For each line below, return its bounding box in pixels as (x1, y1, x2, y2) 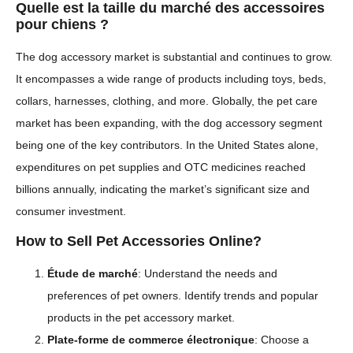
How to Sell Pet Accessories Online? (16, 233, 262, 250)
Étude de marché (47, 267, 138, 281)
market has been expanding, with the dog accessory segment (16, 117, 322, 130)
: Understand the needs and (138, 267, 277, 281)
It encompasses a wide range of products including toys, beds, (16, 72, 326, 86)
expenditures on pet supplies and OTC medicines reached (16, 161, 306, 174)
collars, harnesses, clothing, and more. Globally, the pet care (16, 95, 318, 108)
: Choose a (255, 333, 309, 347)
